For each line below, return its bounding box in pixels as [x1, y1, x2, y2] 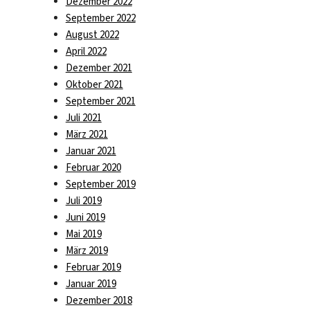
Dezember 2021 [65, 60, 132, 75]
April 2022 [65, 44, 107, 58]
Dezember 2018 [65, 293, 132, 307]
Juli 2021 [65, 110, 102, 125]
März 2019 [65, 243, 108, 257]
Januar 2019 [65, 276, 116, 291]
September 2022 [65, 10, 136, 25]
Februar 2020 [65, 160, 121, 174]
